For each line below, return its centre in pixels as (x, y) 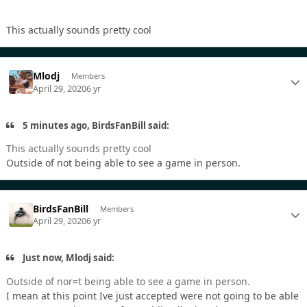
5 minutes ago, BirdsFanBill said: (95, 125)
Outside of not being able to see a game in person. (126, 162)
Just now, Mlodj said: (68, 258)
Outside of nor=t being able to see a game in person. (131, 281)
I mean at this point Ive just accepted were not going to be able (152, 295)
